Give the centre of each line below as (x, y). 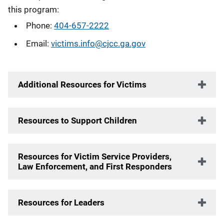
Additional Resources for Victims (82, 84)
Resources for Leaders (61, 202)
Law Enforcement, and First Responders (95, 166)
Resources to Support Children (77, 120)
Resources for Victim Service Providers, (95, 156)
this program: (33, 9)
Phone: (40, 25)
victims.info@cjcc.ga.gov (98, 43)
